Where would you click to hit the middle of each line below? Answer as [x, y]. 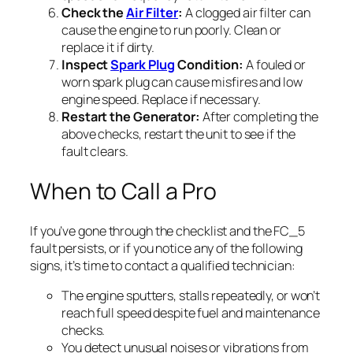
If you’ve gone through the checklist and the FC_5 [168, 231]
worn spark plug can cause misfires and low [182, 82]
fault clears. [95, 151]
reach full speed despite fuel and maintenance [191, 313]
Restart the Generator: [131, 116]
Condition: [210, 64]
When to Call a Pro [124, 191]
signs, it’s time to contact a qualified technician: [163, 266]
